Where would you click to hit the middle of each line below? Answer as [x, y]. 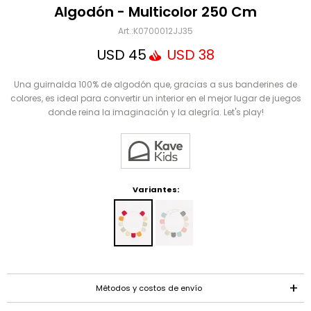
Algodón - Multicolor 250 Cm [155, 12]
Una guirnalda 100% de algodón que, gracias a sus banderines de [155, 84]
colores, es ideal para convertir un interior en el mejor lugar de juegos [155, 98]
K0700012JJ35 [163, 31]
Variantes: [155, 189]
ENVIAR [54, 160]
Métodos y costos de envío [149, 288]
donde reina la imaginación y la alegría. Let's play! [155, 112]
